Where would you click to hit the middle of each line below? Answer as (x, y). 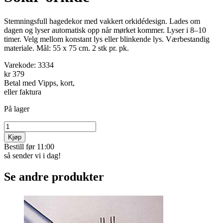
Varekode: (21, 65)
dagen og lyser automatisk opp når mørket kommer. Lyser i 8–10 (105, 30)
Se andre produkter (54, 176)
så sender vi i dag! (32, 155)
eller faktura (23, 92)
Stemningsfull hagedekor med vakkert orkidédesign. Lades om (102, 21)
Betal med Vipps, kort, (39, 83)
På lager (17, 109)
